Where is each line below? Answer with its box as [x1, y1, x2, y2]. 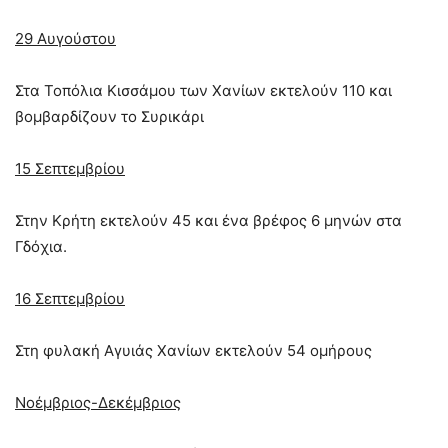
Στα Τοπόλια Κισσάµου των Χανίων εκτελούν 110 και [15, 80, 392, 100]
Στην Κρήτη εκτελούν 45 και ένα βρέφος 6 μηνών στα [15, 210, 402, 230]
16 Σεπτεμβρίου [15, 288, 125, 308]
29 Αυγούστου [15, 28, 116, 48]
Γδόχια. [15, 236, 67, 256]
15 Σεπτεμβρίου [15, 158, 125, 178]
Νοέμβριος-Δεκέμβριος [15, 392, 181, 412]
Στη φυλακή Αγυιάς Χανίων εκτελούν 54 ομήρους [15, 340, 372, 360]
